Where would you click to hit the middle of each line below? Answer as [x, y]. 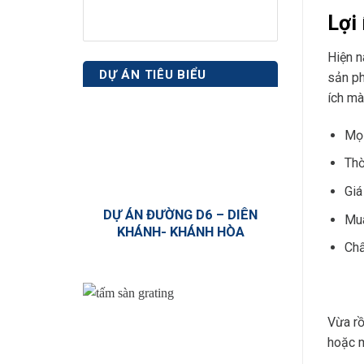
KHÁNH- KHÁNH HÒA [180, 232]
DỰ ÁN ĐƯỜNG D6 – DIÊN [180, 214]
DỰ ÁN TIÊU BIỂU [153, 75]
